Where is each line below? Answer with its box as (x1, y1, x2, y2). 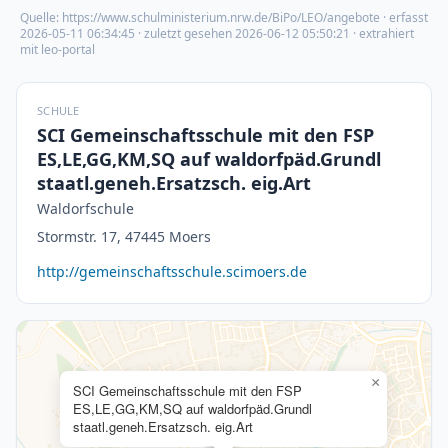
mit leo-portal (20, 41, 95, 58)
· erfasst (380, 9, 428, 26)
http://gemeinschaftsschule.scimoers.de (37, 262, 307, 281)
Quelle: (20, 9, 62, 26)
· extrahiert (353, 25, 414, 42)
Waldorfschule (37, 199, 134, 218)
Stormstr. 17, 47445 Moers (37, 227, 211, 246)
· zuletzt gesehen (135, 25, 235, 42)
